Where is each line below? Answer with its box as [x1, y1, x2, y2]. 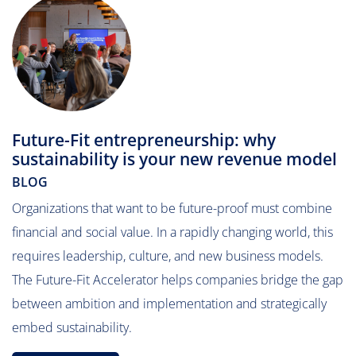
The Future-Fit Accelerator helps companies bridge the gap [12, 271, 343, 288]
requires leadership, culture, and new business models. [12, 247, 323, 265]
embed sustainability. [12, 319, 132, 336]
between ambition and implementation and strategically [12, 295, 327, 312]
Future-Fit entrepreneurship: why [12, 129, 276, 151]
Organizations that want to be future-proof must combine [12, 199, 332, 217]
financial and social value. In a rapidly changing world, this [12, 223, 333, 241]
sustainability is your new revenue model [12, 148, 337, 170]
